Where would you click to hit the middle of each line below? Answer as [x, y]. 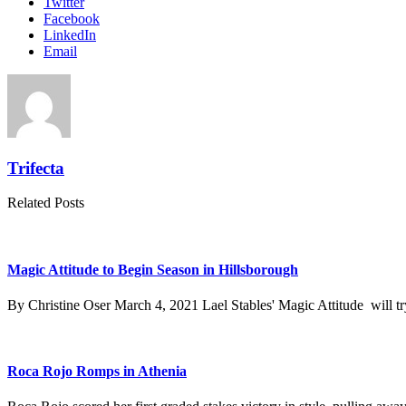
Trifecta [36, 168]
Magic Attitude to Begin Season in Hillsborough [153, 269]
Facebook [72, 18]
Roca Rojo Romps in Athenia [97, 372]
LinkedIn [70, 34]
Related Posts [46, 203]
